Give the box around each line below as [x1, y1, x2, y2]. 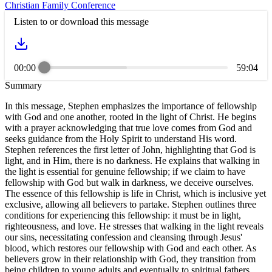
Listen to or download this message [14, 16, 149, 27]
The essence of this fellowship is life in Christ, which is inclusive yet [5, 188, 266, 199]
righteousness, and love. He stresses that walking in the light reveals [5, 220, 263, 231]
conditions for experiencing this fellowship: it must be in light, [5, 209, 241, 220]
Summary [5, 80, 42, 90]
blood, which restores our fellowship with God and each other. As [5, 242, 256, 253]
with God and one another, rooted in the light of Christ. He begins [5, 111, 256, 122]
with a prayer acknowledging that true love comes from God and [5, 122, 252, 133]
